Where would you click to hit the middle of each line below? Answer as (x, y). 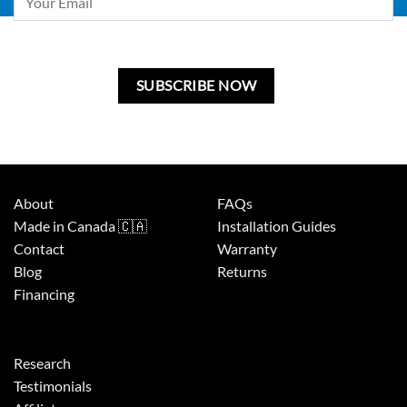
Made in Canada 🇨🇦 (80, 226)
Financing (44, 294)
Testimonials (53, 386)
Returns (242, 272)
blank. (30, 74)
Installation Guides (277, 226)
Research (42, 363)
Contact (39, 249)
